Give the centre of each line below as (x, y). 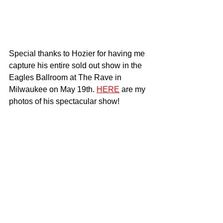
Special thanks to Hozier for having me (78, 54)
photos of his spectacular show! (64, 102)
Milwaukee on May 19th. (53, 90)
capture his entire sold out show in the (76, 66)
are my (133, 90)
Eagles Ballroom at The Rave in (66, 78)
